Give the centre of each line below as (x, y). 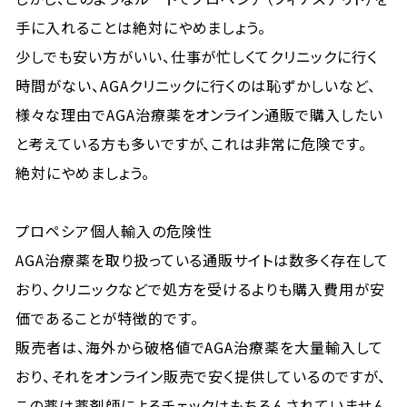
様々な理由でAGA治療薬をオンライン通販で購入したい (199, 114)
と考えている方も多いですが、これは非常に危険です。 (192, 144)
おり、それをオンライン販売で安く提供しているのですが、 (201, 376)
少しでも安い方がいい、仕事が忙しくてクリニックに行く (197, 56)
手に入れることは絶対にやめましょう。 (141, 27)
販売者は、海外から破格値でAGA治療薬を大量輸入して (199, 347)
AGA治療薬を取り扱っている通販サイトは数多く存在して (202, 260)
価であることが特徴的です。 (107, 318)
